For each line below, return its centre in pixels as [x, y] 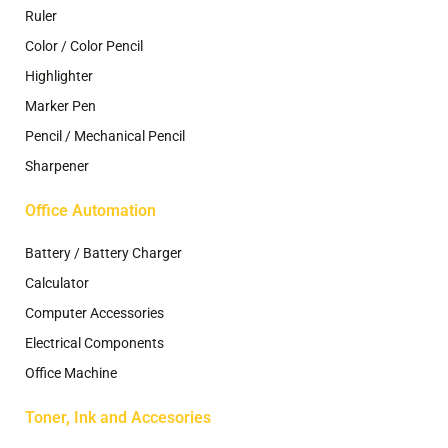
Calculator [57, 282]
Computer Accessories [94, 312]
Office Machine [71, 372]
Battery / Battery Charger [103, 252]
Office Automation [90, 211]
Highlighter [59, 76]
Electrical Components [94, 342]
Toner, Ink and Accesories [118, 417]
